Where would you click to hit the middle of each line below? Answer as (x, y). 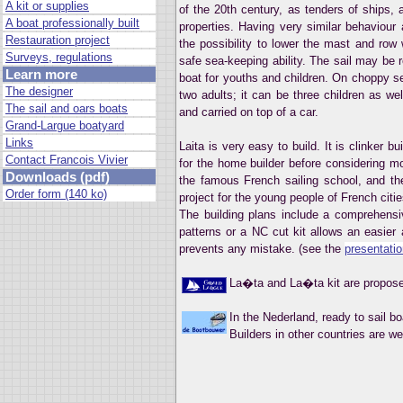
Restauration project (58, 40)
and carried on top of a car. (249, 112)
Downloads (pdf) (58, 176)
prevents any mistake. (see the (262, 248)
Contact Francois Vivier (67, 159)
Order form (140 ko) (56, 193)
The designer (39, 91)
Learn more (41, 74)
